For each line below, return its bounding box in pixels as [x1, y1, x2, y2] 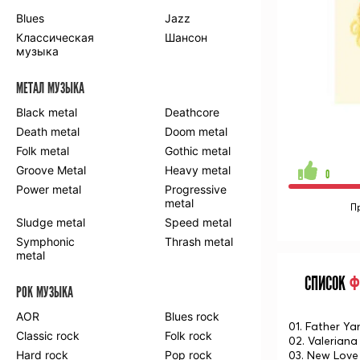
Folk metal [16, 144, 69, 157]
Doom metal [165, 125, 228, 138]
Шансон [165, 31, 208, 44]
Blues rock [165, 309, 220, 323]
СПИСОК [305, 272, 346, 296]
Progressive [165, 182, 227, 196]
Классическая [16, 31, 94, 44]
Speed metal [165, 215, 232, 229]
